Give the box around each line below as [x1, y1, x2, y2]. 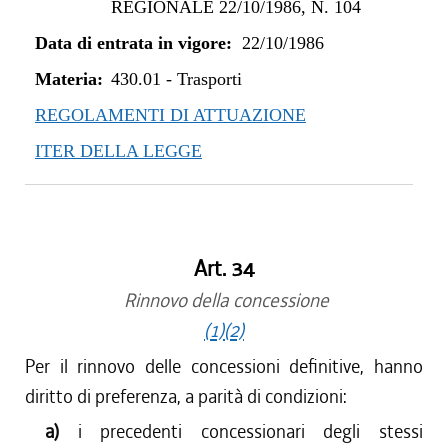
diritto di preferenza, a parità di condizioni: [25, 384, 347, 409]
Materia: [35, 69, 103, 89]
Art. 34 [193, 255, 255, 283]
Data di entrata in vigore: [35, 33, 232, 53]
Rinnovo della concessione [119, 288, 329, 313]
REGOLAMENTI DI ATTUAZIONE [35, 105, 306, 125]
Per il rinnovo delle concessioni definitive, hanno [25, 354, 423, 379]
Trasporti [176, 69, 242, 89]
